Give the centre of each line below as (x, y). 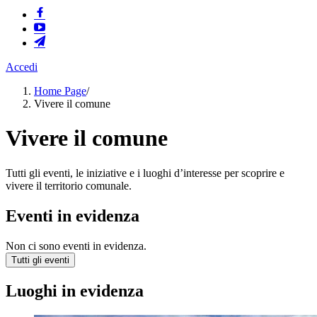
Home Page (60, 91)
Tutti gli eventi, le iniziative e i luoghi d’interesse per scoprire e (145, 173)
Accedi (22, 67)
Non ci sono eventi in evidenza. (76, 246)
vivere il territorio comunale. (69, 185)
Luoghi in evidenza (75, 290)
